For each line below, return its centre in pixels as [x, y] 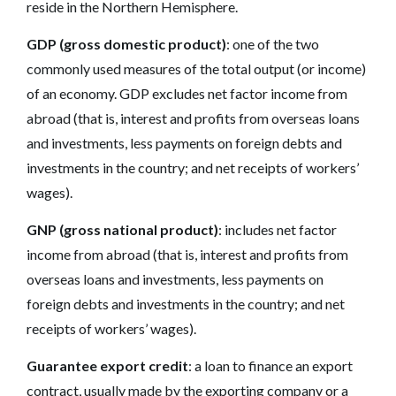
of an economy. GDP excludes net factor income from [187, 93]
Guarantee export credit [107, 365]
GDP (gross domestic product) [126, 43]
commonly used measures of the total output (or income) [196, 68]
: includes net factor [278, 229]
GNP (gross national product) [122, 229]
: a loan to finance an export [270, 365]
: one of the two [273, 43]
